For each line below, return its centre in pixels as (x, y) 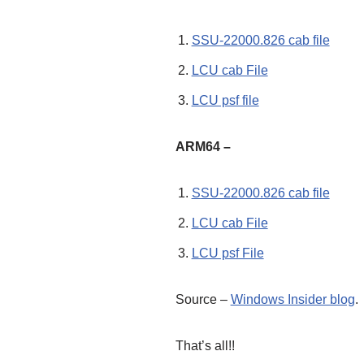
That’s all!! (205, 346)
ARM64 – (203, 147)
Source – (203, 299)
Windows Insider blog (292, 299)
